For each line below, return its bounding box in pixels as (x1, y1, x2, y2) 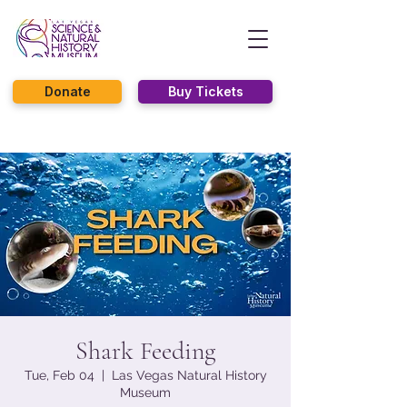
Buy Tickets (167, 84, 243, 99)
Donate (44, 84, 91, 99)
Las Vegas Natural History (111, 368, 267, 382)
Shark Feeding (75, 335, 215, 366)
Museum (120, 385, 171, 400)
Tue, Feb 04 (24, 368, 94, 382)
